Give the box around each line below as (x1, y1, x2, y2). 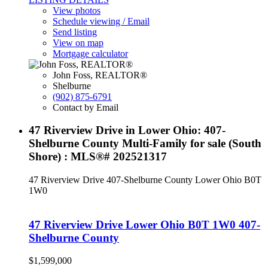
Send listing (53, 26, 97, 37)
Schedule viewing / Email (53, 16, 150, 26)
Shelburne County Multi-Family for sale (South (29, 137, 261, 150)
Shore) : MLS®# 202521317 (29, 150, 167, 163)
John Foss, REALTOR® (53, 69, 147, 80)
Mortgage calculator (53, 48, 128, 59)
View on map (53, 37, 103, 48)
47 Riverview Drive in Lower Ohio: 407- (29, 124, 226, 137)
